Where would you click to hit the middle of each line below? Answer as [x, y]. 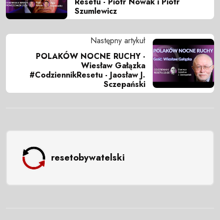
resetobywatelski [88, 158]
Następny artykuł [118, 41]
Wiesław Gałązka [113, 66]
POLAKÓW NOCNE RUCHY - [91, 56]
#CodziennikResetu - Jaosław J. [87, 75]
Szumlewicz [96, 11]
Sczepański [124, 84]
